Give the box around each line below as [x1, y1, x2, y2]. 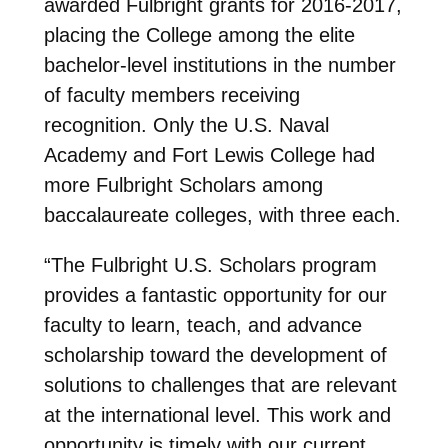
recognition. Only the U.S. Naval [43, 113, 329, 136]
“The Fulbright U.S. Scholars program [43, 253, 377, 276]
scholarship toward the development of [43, 343, 387, 366]
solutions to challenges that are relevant [43, 373, 397, 396]
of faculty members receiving [43, 83, 300, 106]
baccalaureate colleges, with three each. [43, 203, 401, 226]
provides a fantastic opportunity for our [43, 283, 387, 306]
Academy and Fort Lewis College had [43, 143, 375, 166]
